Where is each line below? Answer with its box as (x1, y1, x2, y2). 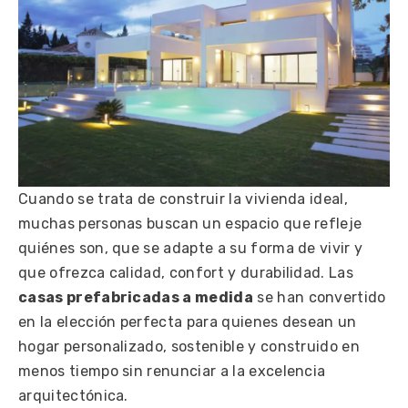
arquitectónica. (18, 386, 128, 404)
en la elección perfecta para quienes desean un (18, 312, 357, 331)
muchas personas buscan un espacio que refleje (18, 214, 362, 232)
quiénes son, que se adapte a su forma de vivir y (18, 239, 363, 257)
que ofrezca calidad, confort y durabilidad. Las (18, 263, 354, 281)
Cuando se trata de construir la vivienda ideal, (18, 189, 349, 208)
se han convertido (252, 288, 386, 306)
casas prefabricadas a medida (18, 288, 253, 306)
